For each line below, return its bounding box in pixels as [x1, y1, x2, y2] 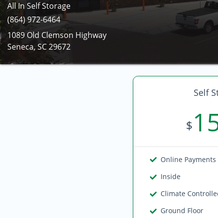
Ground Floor [161, 206, 204, 215]
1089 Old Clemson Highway [7, 30, 107, 40]
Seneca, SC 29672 [7, 41, 71, 52]
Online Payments [161, 155, 217, 164]
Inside [161, 172, 181, 181]
